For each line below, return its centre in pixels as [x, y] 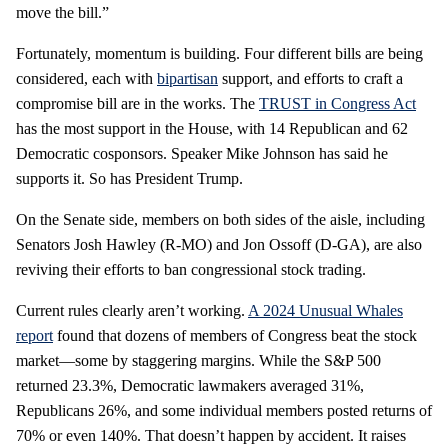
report [34, 335]
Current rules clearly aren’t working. [132, 310]
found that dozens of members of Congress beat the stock [235, 335]
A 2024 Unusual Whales [325, 310]
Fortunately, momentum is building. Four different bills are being [219, 53]
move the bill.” [62, 12]
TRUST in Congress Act [337, 103]
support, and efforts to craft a [310, 78]
